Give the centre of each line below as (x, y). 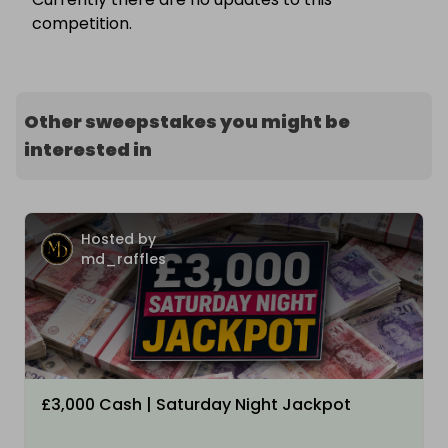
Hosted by (118, 239)
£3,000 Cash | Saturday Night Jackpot (196, 405)
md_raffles (123, 259)
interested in (88, 150)
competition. (82, 24)
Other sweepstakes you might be (187, 122)
